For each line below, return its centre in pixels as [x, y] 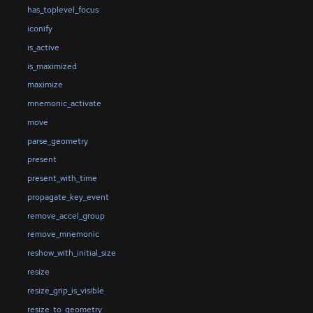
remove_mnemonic [63, 234]
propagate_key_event [68, 197]
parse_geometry [57, 141]
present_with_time [62, 179]
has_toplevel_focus [63, 10]
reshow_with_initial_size [71, 253]
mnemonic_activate [64, 104]
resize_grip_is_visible [65, 290]
